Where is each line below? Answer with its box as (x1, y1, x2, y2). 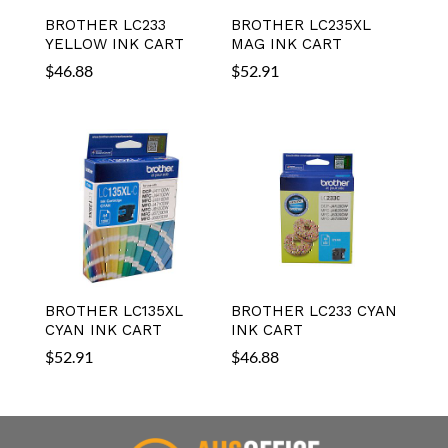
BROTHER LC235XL (231, 15, 372, 34)
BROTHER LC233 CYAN (231, 301, 398, 320)
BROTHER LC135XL (44, 301, 183, 320)
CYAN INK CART (44, 320, 162, 339)
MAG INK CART (231, 34, 343, 53)
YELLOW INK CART (44, 34, 184, 53)
